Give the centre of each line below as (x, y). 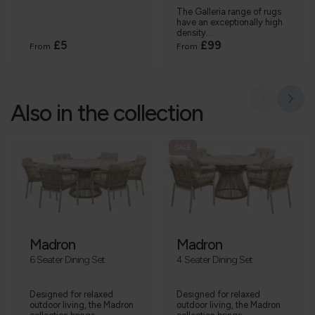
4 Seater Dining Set (214, 260)
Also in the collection (107, 113)
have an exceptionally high (230, 22)
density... (194, 33)
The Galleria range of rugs (229, 12)
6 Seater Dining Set (67, 260)
